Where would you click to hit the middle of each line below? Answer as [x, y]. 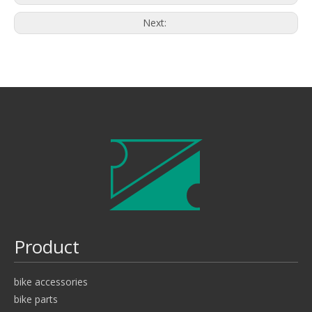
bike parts [36, 299]
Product [47, 247]
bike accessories [51, 282]
